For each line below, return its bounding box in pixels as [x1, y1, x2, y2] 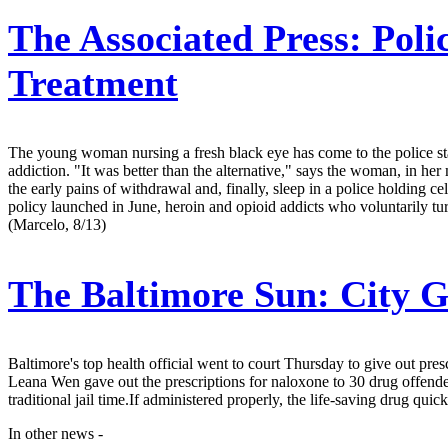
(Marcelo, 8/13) [8, 215, 106, 233]
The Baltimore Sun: [8, 272, 330, 315]
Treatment [8, 61, 178, 104]
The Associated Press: [8, 16, 362, 59]
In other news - [8, 424, 103, 442]
